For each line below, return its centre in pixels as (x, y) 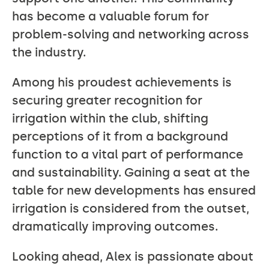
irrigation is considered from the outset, (131, 208)
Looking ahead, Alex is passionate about (133, 256)
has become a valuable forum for (110, 16)
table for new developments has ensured (134, 190)
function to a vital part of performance (128, 154)
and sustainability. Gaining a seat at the (131, 172)
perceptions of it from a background (120, 136)
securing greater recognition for (107, 100)
